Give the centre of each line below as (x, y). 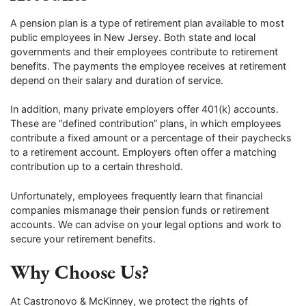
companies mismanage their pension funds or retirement (140, 210)
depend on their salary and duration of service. (118, 80)
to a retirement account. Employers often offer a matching (143, 152)
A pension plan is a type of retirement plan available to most (147, 23)
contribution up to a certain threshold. (97, 167)
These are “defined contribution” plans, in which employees (146, 124)
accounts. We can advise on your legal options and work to (146, 224)
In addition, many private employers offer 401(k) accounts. (144, 109)
